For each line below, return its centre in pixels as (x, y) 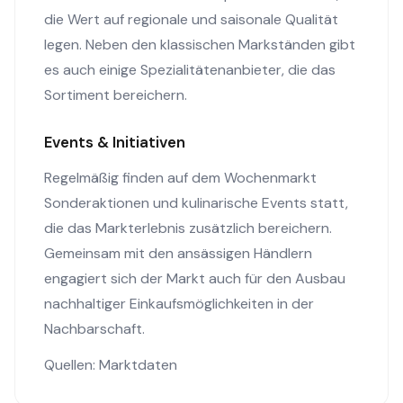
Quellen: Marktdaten (111, 365)
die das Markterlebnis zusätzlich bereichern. (188, 228)
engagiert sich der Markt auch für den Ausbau (195, 278)
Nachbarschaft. (94, 329)
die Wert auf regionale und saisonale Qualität (191, 19)
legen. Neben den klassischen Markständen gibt (200, 45)
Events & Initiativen (115, 142)
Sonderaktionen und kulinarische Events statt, (196, 203)
